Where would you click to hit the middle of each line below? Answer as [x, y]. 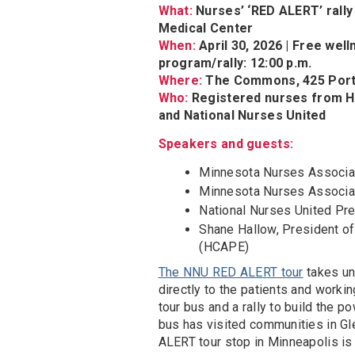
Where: [180, 81]
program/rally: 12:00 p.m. [235, 63]
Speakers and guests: [226, 144]
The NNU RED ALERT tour [231, 273]
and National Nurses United [242, 116]
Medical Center [206, 29]
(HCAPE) [224, 247]
